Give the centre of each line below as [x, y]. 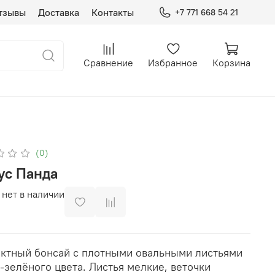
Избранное [173, 62]
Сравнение [108, 62]
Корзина [231, 62]
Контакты [112, 12]
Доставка [58, 12]
